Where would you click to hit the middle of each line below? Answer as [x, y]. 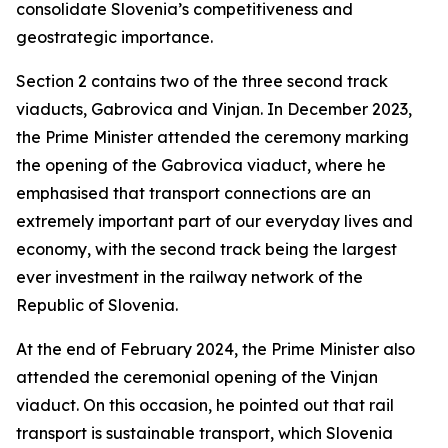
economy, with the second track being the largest [206, 249]
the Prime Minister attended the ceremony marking [212, 137]
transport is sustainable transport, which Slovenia [204, 433]
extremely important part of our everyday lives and [214, 221]
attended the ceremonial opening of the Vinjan [197, 377]
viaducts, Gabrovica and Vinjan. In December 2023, [214, 109]
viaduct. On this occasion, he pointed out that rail [205, 405]
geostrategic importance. [114, 37]
